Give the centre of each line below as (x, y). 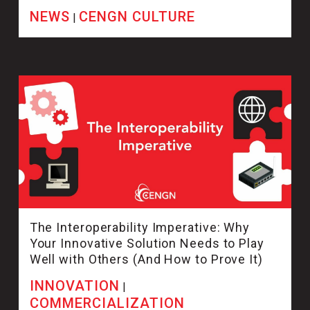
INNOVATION (74, 286)
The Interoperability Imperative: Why (140, 228)
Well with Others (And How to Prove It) (148, 259)
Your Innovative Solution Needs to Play (147, 244)
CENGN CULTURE (137, 17)
